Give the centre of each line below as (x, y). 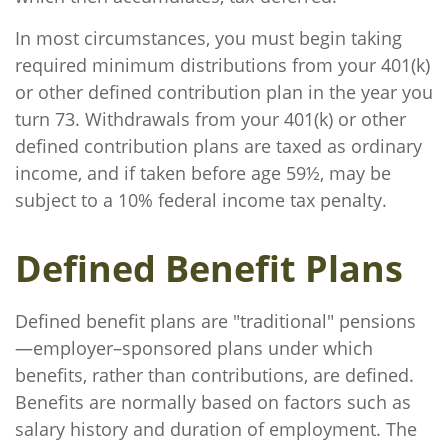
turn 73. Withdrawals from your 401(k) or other (210, 119)
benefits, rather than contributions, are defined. (214, 375)
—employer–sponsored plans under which (194, 348)
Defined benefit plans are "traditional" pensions (215, 321)
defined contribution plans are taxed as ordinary (218, 146)
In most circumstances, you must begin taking (208, 38)
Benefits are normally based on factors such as (213, 402)
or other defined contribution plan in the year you (224, 92)
